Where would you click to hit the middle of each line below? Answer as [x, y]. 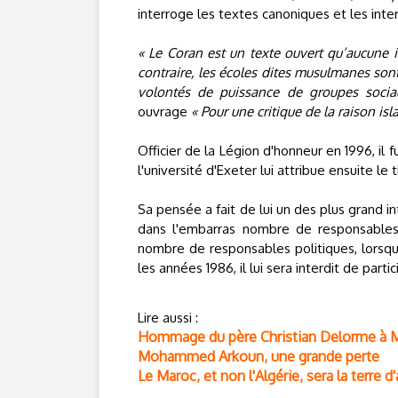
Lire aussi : [168, 318]
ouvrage [164, 111]
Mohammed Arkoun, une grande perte [259, 356]
